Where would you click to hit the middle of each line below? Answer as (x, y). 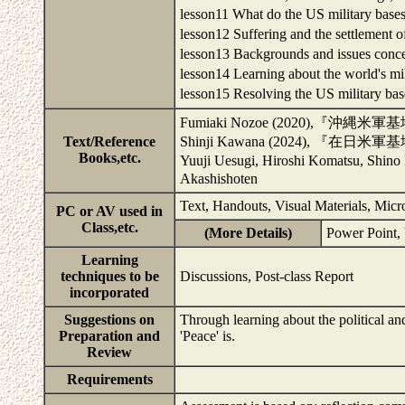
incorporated (109, 292)
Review (109, 352)
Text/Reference (109, 141)
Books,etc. (109, 158)
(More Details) (248, 233)
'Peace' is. (207, 336)
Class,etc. (109, 227)
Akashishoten (221, 179)
